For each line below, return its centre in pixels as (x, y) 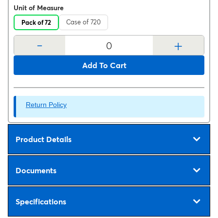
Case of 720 (83, 22)
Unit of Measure (39, 8)
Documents (36, 170)
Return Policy (46, 105)
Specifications (41, 201)
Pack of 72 (36, 22)
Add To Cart (104, 65)
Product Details (44, 139)
